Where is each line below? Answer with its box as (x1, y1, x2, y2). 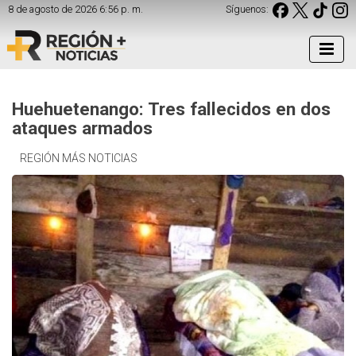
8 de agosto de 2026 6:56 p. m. (8, 2, 143, 15)
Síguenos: (226, 2, 269, 15)
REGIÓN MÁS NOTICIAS (20, 152, 137, 164)
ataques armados (12, 118, 153, 138)
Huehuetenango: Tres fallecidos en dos (12, 99, 331, 119)
